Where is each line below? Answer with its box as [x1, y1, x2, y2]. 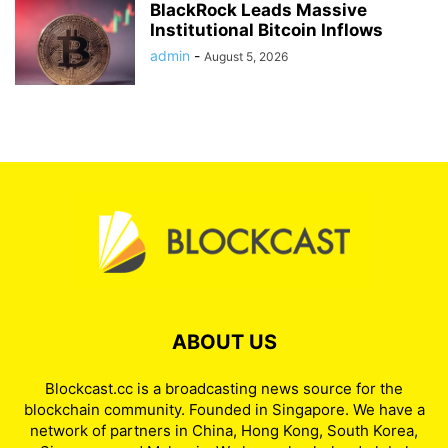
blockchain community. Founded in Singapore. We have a [23, 400, 425, 419]
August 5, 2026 [204, 49, 288, 64]
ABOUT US [171, 330, 277, 354]
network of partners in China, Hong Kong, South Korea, [30, 421, 418, 440]
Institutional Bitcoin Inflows [150, 20, 383, 40]
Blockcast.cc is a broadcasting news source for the [45, 379, 403, 398]
